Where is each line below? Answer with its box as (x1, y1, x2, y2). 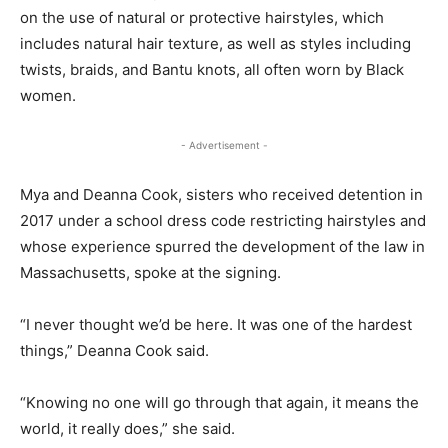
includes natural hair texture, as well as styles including (20, 33, 411, 53)
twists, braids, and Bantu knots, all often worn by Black (20, 59, 404, 79)
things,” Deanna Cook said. (20, 340, 209, 360)
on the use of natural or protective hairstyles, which (20, 7, 384, 27)
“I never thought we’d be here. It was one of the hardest (20, 314, 412, 334)
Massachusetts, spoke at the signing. (20, 262, 281, 282)
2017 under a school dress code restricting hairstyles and (20, 210, 426, 230)
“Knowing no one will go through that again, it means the (20, 392, 419, 412)
